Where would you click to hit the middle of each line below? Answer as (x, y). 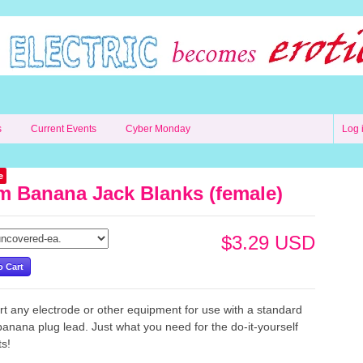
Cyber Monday (158, 129)
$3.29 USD (268, 243)
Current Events (64, 129)
